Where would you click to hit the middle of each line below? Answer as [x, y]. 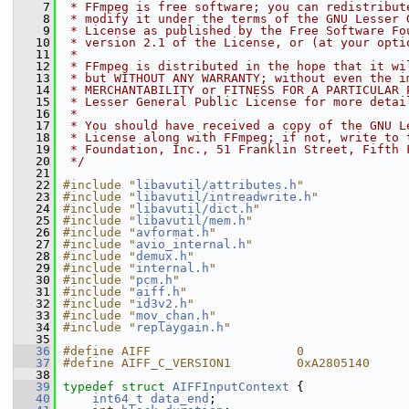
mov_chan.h [173, 315]
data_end [180, 399]
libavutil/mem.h [191, 220]
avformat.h [173, 232]
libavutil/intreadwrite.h [224, 197]
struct [147, 387]
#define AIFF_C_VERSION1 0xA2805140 [216, 363]
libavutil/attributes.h [216, 185]
